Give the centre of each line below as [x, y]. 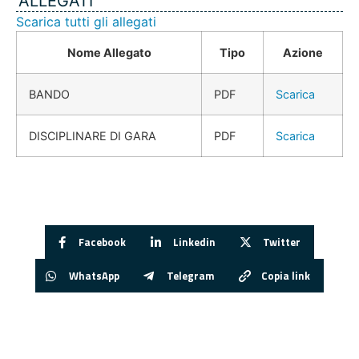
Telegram [190, 275]
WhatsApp [94, 275]
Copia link [286, 275]
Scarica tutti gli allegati [86, 22]
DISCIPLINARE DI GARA [93, 136]
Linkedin [195, 242]
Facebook [103, 242]
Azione [303, 53]
